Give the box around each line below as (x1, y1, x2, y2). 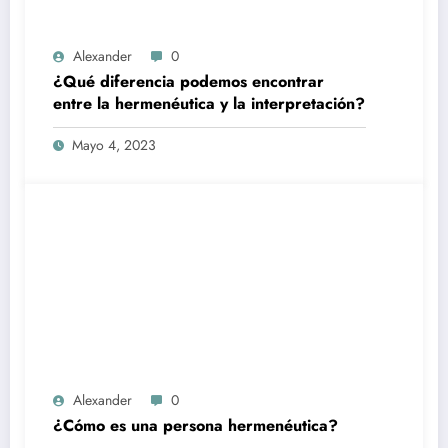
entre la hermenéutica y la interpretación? (53, 91, 365, 115)
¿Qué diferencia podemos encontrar (53, 69, 324, 93)
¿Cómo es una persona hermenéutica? (53, 413, 338, 437)
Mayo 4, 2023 (72, 134, 156, 155)
